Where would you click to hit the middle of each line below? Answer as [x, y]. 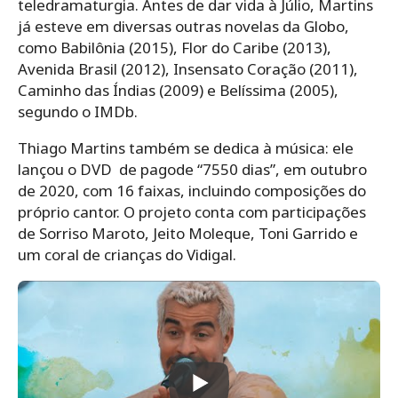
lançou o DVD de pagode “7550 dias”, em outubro [192, 170]
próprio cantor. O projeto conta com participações [192, 212]
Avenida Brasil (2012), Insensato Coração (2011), [188, 69]
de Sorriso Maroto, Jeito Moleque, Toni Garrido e [188, 234]
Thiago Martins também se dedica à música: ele [186, 148]
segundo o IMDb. [78, 112]
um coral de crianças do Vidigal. [127, 255]
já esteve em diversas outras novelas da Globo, [183, 27]
